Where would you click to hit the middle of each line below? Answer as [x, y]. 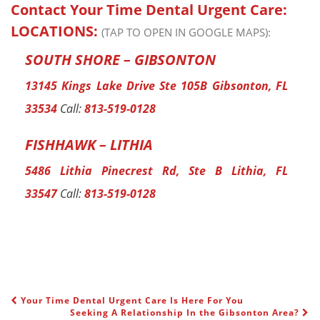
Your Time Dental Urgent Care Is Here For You [131, 300]
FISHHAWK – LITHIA [89, 145]
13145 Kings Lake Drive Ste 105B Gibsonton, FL [156, 86]
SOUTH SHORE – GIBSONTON [120, 60]
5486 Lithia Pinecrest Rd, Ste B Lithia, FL [156, 171]
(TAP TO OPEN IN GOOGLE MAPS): [186, 32]
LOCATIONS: [56, 31]
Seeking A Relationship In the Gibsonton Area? [186, 312]
